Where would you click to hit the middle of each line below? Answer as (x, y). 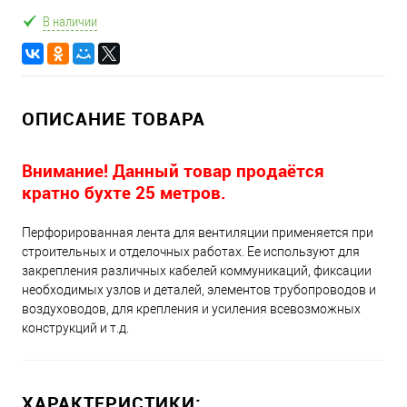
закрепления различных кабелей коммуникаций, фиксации (197, 270)
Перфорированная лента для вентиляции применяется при (198, 232)
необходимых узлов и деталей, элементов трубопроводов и (199, 289)
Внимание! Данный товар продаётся (173, 170)
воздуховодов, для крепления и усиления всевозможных (191, 308)
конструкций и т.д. (75, 328)
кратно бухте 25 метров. (124, 192)
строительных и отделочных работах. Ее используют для (191, 251)
